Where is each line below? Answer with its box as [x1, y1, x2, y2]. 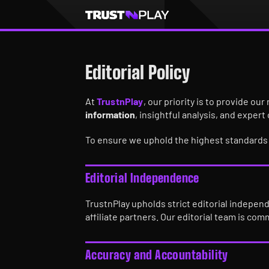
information [85, 109, 135, 120]
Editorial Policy [85, 61, 190, 83]
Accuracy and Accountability [85, 247, 228, 262]
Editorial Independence [85, 171, 199, 185]
